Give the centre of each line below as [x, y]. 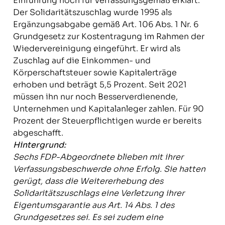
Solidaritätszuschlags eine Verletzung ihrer [98, 193]
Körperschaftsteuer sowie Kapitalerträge [95, 73]
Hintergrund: [39, 145]
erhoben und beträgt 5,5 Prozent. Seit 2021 [100, 85]
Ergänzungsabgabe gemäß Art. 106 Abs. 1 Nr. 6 [105, 24]
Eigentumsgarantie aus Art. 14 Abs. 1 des [93, 205]
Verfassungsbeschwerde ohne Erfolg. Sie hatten [109, 169]
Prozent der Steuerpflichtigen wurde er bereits [107, 121]
